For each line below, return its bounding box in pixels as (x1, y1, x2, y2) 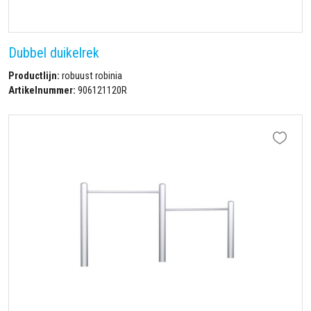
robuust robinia (60, 69, 122, 82)
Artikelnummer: (8, 84, 76, 96)
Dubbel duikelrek (8, 44, 99, 62)
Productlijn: (8, 69, 60, 82)
